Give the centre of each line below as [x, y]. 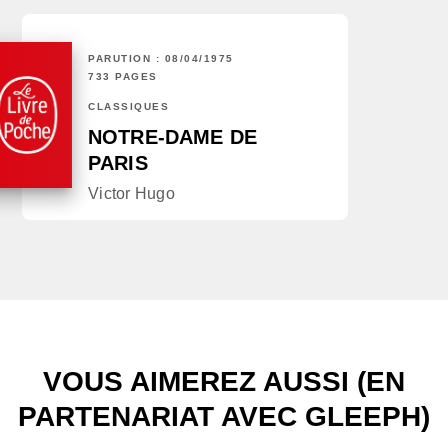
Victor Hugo [131, 194]
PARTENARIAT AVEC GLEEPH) [224, 417]
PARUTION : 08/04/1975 [161, 59]
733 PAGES [123, 77]
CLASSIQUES [128, 107]
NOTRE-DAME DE [173, 137]
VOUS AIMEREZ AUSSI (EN [224, 382]
